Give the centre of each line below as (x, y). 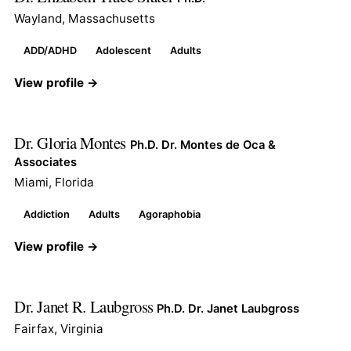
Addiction (47, 214)
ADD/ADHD (50, 50)
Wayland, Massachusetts (85, 18)
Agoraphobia (170, 214)
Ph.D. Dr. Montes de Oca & (203, 145)
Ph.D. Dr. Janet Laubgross (228, 308)
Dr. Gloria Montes (72, 142)
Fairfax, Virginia (59, 328)
